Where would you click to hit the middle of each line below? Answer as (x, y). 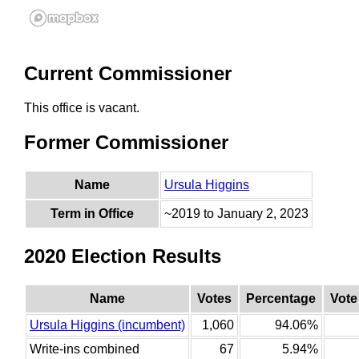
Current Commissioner (128, 74)
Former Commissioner (126, 143)
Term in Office (92, 214)
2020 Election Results (123, 256)
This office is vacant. (82, 108)
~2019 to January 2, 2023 (236, 214)
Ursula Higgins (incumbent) (107, 325)
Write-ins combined (85, 349)
